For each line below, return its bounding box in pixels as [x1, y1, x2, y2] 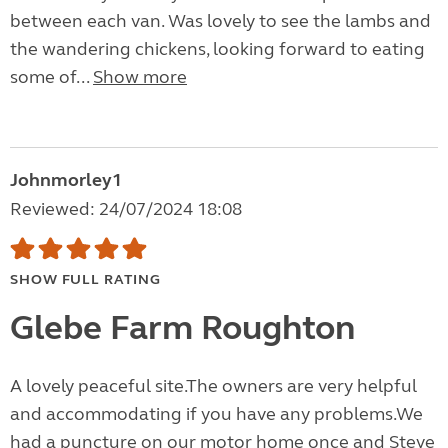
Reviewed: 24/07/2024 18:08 [10, 198, 242, 221]
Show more [93, 66, 187, 89]
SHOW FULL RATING [10, 271, 161, 289]
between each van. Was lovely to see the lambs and [10, 10, 431, 33]
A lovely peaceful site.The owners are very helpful [10, 375, 417, 398]
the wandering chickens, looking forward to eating [10, 38, 425, 61]
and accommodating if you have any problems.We [10, 403, 423, 426]
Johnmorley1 [10, 169, 122, 192]
